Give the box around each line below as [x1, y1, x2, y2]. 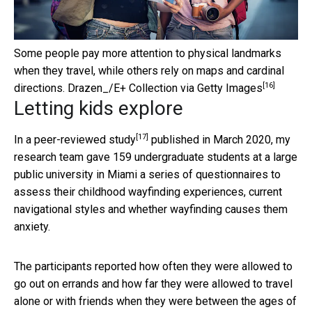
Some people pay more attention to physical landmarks [14, 46, 281, 60]
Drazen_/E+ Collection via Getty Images [68, 81, 263, 95]
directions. [14, 81, 65, 95]
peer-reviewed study [34, 132, 136, 146]
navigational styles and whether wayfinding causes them [14, 202, 288, 216]
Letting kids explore [14, 96, 183, 120]
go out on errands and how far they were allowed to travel [14, 276, 292, 290]
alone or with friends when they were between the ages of [14, 294, 297, 308]
